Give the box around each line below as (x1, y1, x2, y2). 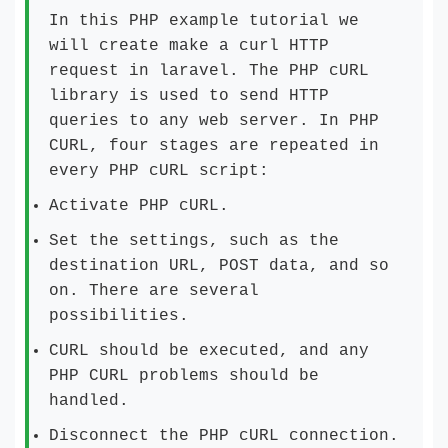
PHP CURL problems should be (49, 367, 319, 385)
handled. (49, 392, 129, 410)
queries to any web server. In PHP (49, 112, 379, 130)
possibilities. (49, 307, 189, 325)
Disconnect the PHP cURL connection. (49, 427, 399, 445)
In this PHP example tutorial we (49, 12, 359, 30)
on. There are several (49, 282, 259, 300)
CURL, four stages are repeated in (49, 137, 379, 155)
